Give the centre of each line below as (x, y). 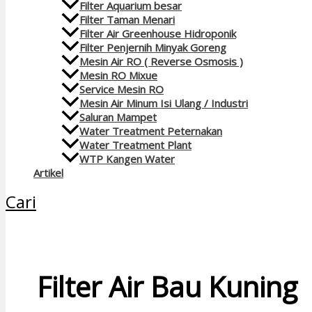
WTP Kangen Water (127, 159)
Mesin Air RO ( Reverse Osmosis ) (161, 62)
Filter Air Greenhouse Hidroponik (158, 33)
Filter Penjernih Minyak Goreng (153, 47)
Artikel (48, 173)
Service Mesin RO (122, 89)
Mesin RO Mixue (118, 76)
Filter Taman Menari (127, 19)
